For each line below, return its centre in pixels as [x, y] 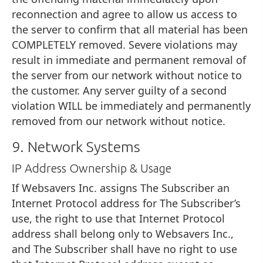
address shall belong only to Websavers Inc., [123, 233]
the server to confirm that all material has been [130, 29]
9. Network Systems [76, 146]
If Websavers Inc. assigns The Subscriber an [121, 188]
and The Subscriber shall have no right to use [124, 249]
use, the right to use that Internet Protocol [118, 218]
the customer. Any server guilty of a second [119, 90]
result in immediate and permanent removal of [129, 60]
